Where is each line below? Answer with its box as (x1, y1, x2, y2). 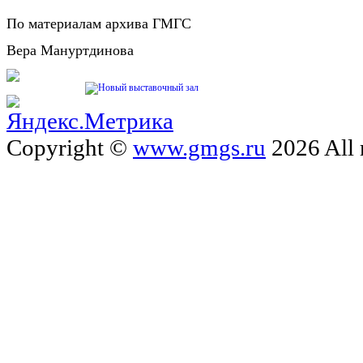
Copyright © (6, 135, 133, 161)
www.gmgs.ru (133, 135, 266, 161)
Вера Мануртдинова (6, 42, 134, 59)
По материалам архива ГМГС (6, 15, 191, 32)
